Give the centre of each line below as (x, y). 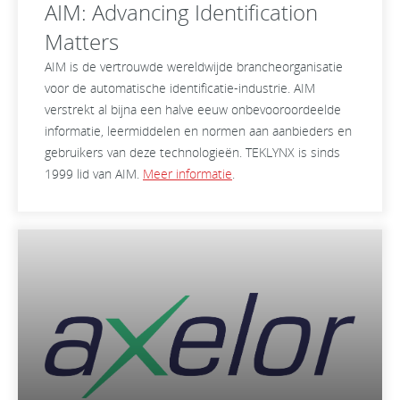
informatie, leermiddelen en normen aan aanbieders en (198, 131)
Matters (82, 42)
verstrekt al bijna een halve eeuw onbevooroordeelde (193, 109)
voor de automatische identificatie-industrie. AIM (180, 88)
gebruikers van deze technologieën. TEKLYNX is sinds (192, 152)
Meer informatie (187, 174)
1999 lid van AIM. (94, 174)
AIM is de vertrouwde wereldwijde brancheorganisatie (194, 67)
